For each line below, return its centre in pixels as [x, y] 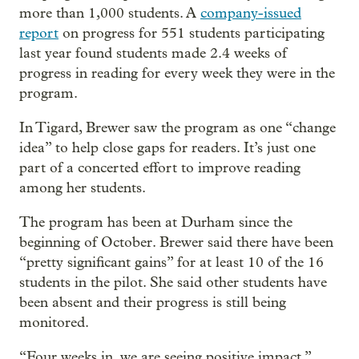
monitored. [54, 323]
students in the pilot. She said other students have [173, 283]
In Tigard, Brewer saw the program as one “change [177, 128]
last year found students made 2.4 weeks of [153, 54]
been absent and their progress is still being [153, 303]
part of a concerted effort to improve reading [160, 168]
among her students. [83, 188]
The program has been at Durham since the [156, 223]
